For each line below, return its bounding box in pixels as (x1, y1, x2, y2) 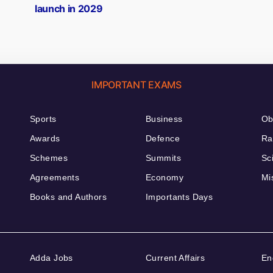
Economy (146, 172, 183, 183)
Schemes (30, 153, 68, 163)
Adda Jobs (30, 253, 73, 263)
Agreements (30, 172, 80, 183)
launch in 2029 (35, 2, 103, 15)
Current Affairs (146, 253, 205, 263)
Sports (30, 114, 57, 124)
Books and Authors (30, 192, 107, 202)
